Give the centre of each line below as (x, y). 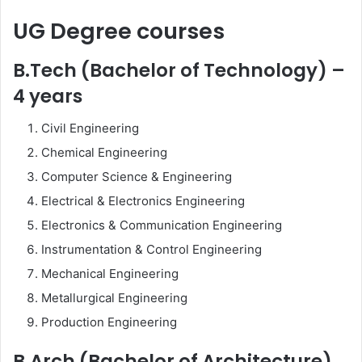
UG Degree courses (119, 31)
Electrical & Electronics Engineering (143, 201)
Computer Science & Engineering (137, 177)
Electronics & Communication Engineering (162, 225)
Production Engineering (109, 322)
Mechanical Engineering (110, 274)
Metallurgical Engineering (114, 298)
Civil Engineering (90, 128)
